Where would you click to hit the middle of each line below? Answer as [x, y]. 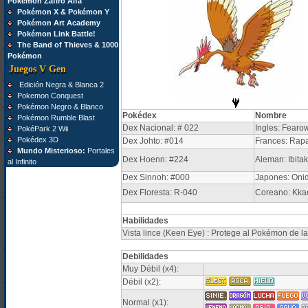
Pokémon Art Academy [58, 23]
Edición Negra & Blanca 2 [60, 85]
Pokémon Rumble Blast [56, 118]
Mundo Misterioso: [51, 151]
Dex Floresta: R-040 [159, 192]
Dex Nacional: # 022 [160, 128]
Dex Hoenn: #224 [155, 159]
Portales [100, 151]
